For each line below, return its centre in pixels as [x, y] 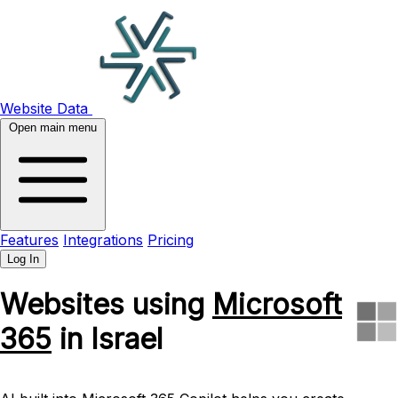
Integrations [103, 240]
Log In [23, 259]
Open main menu [53, 127]
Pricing [171, 240]
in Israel [107, 339]
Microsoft [277, 305]
